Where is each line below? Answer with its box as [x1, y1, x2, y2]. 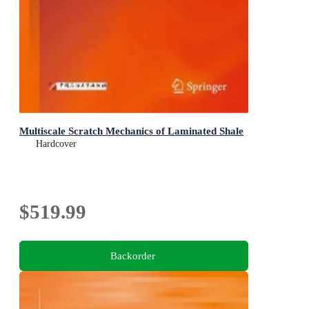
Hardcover [36, 139, 77, 150]
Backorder [110, 249, 155, 261]
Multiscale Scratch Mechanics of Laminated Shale [19, 125, 243, 137]
